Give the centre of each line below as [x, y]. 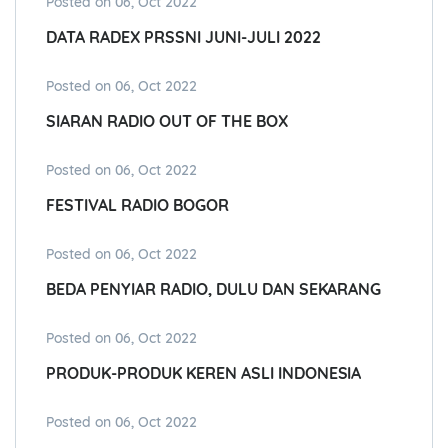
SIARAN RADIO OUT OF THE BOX [167, 121]
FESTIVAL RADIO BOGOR [137, 205]
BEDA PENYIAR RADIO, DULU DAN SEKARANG [214, 289]
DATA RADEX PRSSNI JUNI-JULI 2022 [183, 37]
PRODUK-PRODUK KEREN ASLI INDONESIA [204, 373]
